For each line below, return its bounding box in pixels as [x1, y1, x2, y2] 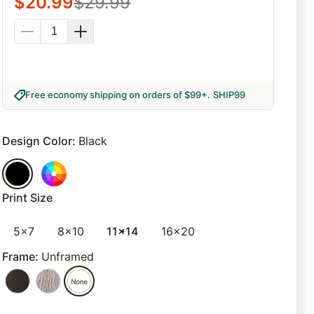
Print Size [2, 191, 53, 205]
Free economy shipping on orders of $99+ [25, 89, 208, 101]
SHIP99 [213, 89, 246, 101]
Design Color [2, 134, 73, 149]
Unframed [41, 250, 95, 264]
